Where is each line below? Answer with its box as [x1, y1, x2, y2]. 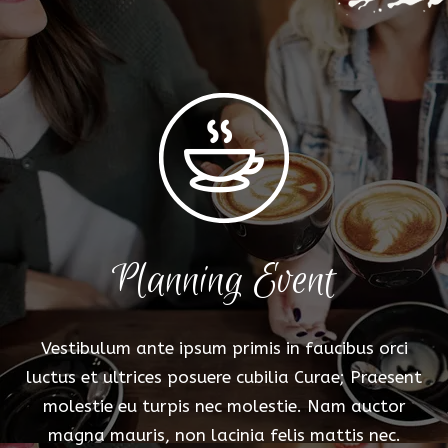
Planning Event [112, 252, 336, 309]
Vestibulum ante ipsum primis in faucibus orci [40, 337, 408, 358]
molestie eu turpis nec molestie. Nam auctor [42, 395, 406, 416]
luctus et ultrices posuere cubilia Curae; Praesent [26, 366, 422, 387]
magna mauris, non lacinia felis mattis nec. [47, 424, 401, 445]
